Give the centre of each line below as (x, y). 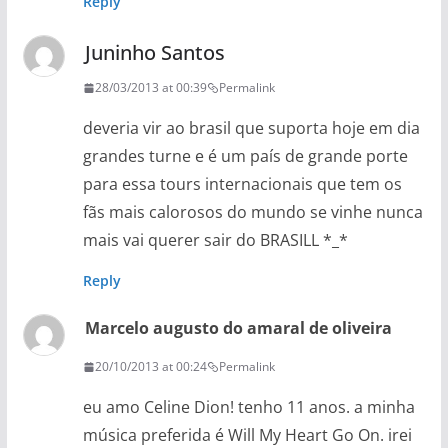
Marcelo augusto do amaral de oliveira (238, 328)
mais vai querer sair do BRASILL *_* (215, 240)
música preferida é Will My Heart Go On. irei (247, 435)
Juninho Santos (154, 52)
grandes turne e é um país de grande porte (245, 156)
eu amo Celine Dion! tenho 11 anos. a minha (248, 407)
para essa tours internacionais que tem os (242, 184)
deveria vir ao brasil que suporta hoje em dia (251, 128)
